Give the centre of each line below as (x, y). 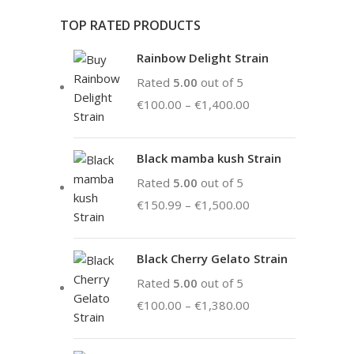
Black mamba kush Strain (209, 158)
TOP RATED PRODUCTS (130, 25)
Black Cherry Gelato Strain (212, 258)
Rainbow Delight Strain (203, 58)
